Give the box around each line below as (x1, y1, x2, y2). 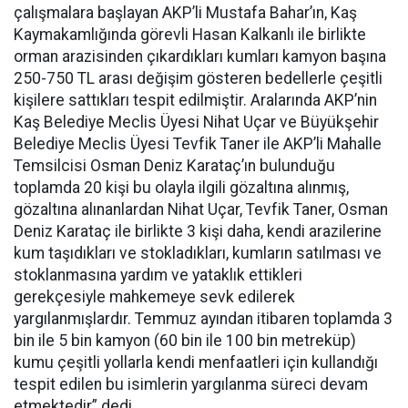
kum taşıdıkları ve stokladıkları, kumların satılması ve (14, 243, 382, 262)
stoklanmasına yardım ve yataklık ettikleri (14, 265, 302, 284)
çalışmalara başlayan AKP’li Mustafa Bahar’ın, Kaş (14, 3, 357, 22)
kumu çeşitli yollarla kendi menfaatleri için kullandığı (14, 352, 378, 372)
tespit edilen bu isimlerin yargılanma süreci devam (14, 374, 368, 393)
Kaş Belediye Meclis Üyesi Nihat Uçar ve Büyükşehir (14, 112, 379, 131)
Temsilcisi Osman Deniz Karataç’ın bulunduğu (14, 156, 335, 175)
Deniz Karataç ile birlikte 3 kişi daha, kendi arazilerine (14, 221, 382, 240)
